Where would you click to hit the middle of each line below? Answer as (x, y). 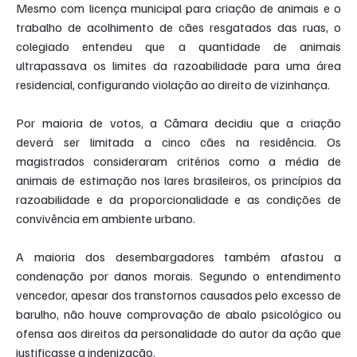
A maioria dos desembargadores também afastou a (178, 257)
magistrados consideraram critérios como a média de (178, 161)
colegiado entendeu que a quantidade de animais (178, 47)
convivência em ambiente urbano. (106, 219)
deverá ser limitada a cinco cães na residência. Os (178, 142)
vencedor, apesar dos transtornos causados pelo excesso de (178, 295)
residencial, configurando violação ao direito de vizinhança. (173, 85)
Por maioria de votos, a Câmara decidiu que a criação (178, 123)
